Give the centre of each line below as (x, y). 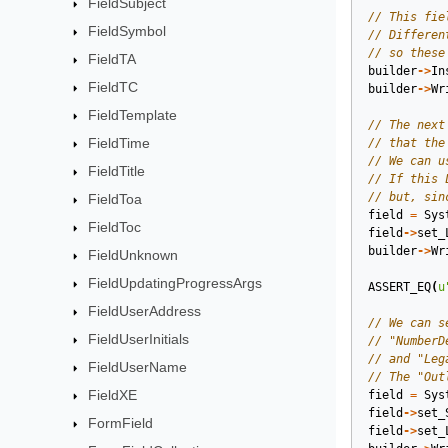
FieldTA (112, 59)
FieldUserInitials (139, 339)
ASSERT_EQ (399, 287)
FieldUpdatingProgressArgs (175, 283)
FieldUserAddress (145, 311)
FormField (121, 423)
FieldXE (113, 395)
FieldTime (119, 143)
